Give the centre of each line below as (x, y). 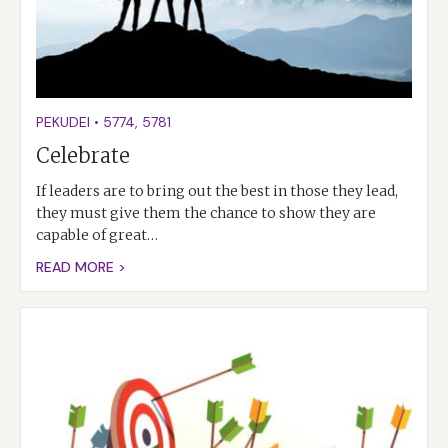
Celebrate (83, 156)
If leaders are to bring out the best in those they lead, (217, 191)
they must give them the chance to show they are (206, 213)
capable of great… (97, 235)
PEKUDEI (63, 122)
